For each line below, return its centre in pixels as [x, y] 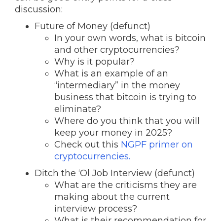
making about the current [112, 197]
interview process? [96, 209]
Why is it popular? [94, 62]
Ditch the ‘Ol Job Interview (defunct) [115, 173]
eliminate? [78, 109]
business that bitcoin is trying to [125, 97]
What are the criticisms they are [126, 185]
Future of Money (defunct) [92, 26]
